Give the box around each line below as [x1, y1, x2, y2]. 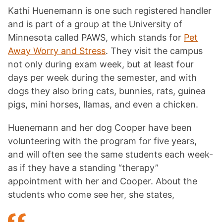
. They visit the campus [106, 46, 203, 56]
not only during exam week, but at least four [8, 59, 194, 70]
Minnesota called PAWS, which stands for [8, 32, 184, 43]
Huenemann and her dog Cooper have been [8, 122, 192, 133]
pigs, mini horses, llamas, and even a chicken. [8, 99, 198, 110]
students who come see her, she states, [8, 189, 174, 200]
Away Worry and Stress [8, 46, 106, 56]
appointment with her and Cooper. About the [8, 176, 197, 187]
